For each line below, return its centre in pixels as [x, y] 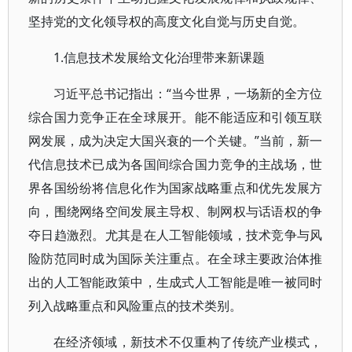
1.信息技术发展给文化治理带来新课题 [159, 57]
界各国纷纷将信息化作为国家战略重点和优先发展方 [176, 188]
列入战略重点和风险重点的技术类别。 [135, 306]
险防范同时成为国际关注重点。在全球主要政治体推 [176, 258]
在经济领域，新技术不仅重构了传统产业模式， [188, 342]
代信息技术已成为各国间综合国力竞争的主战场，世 [176, 164]
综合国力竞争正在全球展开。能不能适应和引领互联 [176, 117]
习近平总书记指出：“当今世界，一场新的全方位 [188, 93]
